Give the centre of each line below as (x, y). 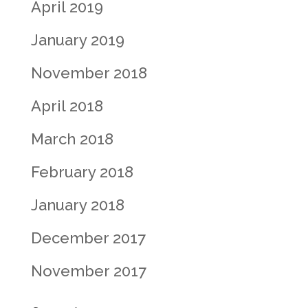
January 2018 (77, 205)
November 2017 (88, 271)
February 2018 (82, 172)
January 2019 (77, 40)
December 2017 (88, 238)
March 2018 (72, 139)
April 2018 (67, 106)
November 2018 (89, 73)
